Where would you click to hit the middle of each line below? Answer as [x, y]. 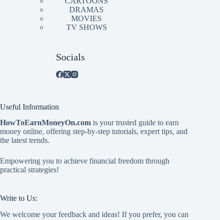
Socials [71, 57]
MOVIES [87, 18]
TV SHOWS [86, 27]
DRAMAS [87, 9]
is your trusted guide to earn [135, 123]
